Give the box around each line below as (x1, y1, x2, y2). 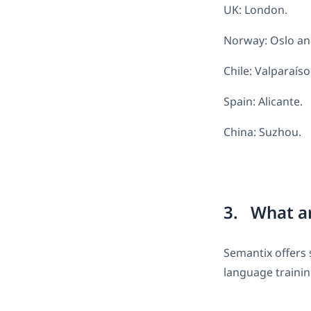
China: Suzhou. (224, 124, 301, 140)
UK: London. (224, 1, 287, 17)
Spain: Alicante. (224, 93, 303, 109)
